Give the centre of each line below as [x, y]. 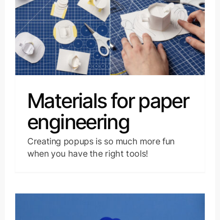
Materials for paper [108, 100]
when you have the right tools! [88, 153]
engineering [79, 122]
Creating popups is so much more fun [101, 141]
